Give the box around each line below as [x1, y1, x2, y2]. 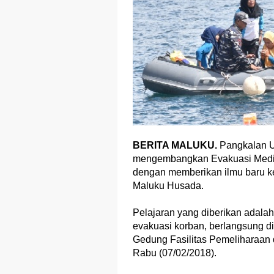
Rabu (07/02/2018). [133, 247, 217, 258]
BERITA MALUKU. [133, 139, 220, 150]
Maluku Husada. [133, 180, 204, 191]
